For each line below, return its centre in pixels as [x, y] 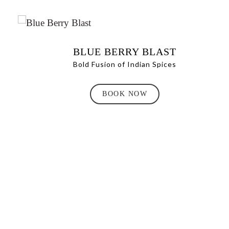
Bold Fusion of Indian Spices [125, 64]
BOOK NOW [125, 94]
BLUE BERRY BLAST [125, 51]
